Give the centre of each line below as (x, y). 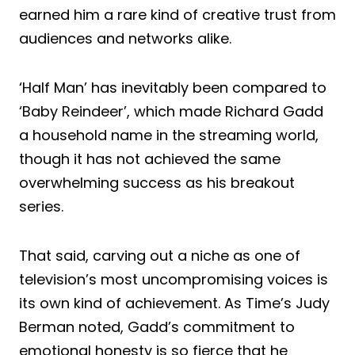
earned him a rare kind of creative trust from (177, 14)
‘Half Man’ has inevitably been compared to (173, 87)
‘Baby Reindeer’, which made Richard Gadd (171, 111)
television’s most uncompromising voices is (174, 279)
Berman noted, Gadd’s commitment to (157, 326)
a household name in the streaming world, (169, 135)
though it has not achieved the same (150, 158)
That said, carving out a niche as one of (160, 255)
